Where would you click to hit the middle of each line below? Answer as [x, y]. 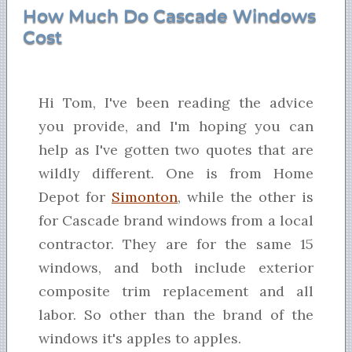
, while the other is [246, 197]
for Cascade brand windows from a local [176, 221]
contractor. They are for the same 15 [176, 244]
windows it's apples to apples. [140, 339]
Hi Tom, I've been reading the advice [176, 103]
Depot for [75, 197]
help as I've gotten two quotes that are [176, 150]
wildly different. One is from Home [176, 174]
